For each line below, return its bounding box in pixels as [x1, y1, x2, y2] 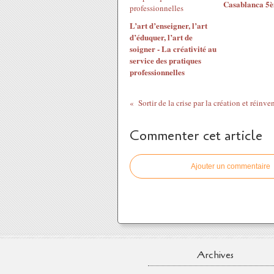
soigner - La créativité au [130, 43, 217, 54]
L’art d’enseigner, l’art [130, 20, 207, 31]
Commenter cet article [130, 127, 262, 145]
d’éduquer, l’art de [130, 31, 193, 43]
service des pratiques [130, 54, 201, 66]
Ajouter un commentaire [191, 162, 270, 171]
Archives [197, 248, 234, 262]
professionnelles [130, 66, 185, 78]
